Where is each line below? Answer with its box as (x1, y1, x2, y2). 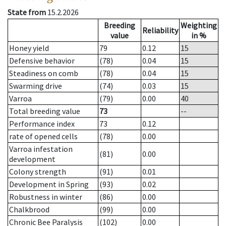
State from (8, 7, 46, 18)
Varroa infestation (9, 144, 73, 154)
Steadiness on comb (9, 68, 78, 79)
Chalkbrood (9, 204, 49, 215)
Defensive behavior (9, 55, 75, 66)
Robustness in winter (9, 192, 82, 202)
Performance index (9, 119, 75, 129)
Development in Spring (9, 179, 89, 190)
